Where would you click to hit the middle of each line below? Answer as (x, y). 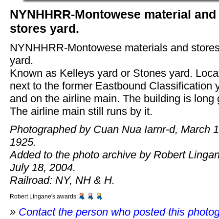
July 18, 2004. (43, 168)
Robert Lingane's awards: (44, 197)
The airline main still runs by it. (81, 111)
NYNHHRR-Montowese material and (113, 14)
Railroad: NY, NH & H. (62, 180)
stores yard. (44, 28)
